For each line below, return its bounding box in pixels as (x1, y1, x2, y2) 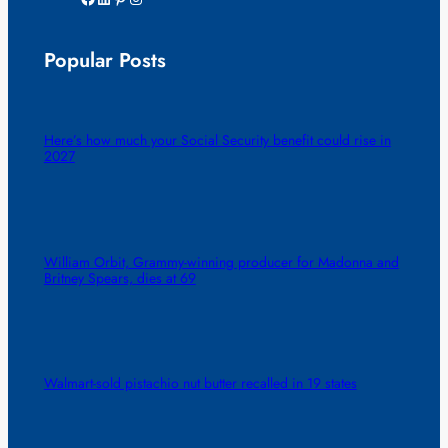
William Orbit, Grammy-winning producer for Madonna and (43, 251, 399, 272)
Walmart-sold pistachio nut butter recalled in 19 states (43, 372, 357, 393)
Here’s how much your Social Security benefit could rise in (43, 130, 391, 151)
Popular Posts (43, 46, 166, 76)
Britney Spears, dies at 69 (43, 267, 196, 288)
